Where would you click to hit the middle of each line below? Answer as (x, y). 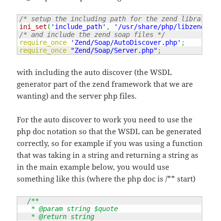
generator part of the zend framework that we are (105, 84)
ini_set (33, 27)
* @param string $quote (69, 208)
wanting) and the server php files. (77, 95)
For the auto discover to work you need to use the (105, 119)
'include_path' (79, 27)
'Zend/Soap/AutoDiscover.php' (126, 43)
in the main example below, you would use (93, 166)
